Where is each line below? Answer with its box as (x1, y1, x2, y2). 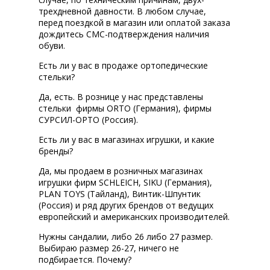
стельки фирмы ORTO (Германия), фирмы (39, 102, 212, 115)
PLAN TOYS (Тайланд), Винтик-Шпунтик (39, 188, 201, 200)
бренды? (39, 145, 73, 157)
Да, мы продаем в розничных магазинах (39, 165, 202, 177)
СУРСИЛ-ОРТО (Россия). (39, 114, 138, 126)
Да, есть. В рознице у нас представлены (39, 91, 203, 103)
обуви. (39, 40, 65, 52)
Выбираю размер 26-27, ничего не (39, 242, 179, 254)
